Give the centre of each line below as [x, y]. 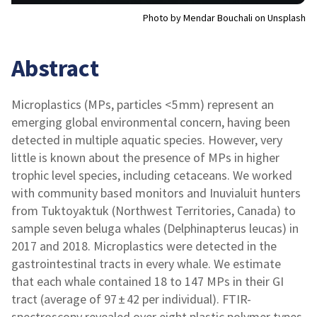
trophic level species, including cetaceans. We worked [152, 175]
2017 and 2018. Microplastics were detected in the [144, 246]
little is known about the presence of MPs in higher [145, 158]
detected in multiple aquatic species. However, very [147, 140]
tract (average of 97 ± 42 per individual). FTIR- [131, 299]
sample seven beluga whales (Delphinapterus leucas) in [155, 229]
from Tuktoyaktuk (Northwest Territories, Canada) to [154, 211]
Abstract [55, 68]
